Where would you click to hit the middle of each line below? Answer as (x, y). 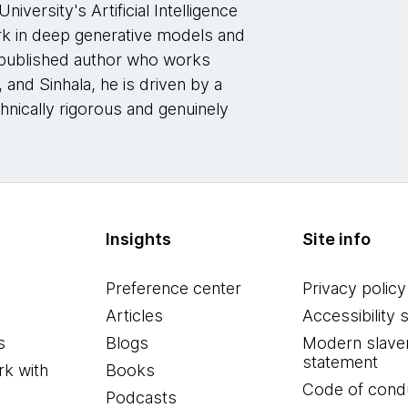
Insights (139, 239)
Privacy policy (354, 288)
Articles (135, 316)
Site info (336, 239)
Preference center (174, 288)
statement (340, 362)
